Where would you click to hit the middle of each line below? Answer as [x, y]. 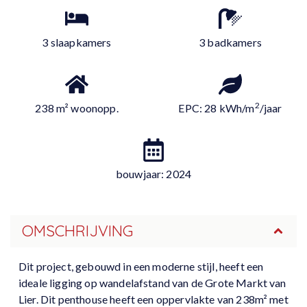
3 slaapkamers [77, 42]
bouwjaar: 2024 [153, 173]
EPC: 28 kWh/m [217, 108]
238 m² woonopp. [77, 108]
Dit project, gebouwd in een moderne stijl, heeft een [141, 267]
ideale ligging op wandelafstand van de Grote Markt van [152, 283]
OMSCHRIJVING [77, 231]
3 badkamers [230, 42]
